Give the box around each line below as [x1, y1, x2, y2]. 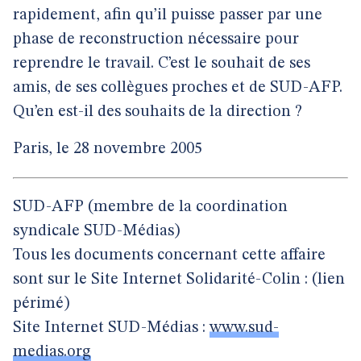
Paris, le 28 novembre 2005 [13, 141, 202, 157]
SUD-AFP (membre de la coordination [13, 199, 288, 215]
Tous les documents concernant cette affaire [13, 247, 326, 263]
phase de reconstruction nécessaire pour [13, 31, 299, 48]
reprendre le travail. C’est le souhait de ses [13, 56, 310, 72]
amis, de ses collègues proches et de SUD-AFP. [13, 80, 342, 96]
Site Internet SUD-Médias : [13, 320, 210, 336]
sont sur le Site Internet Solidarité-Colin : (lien [13, 272, 345, 288]
